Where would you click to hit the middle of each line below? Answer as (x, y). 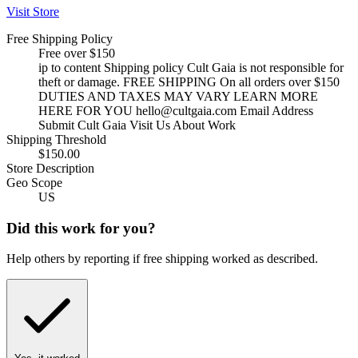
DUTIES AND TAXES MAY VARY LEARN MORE (178, 96)
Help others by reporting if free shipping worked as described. (162, 259)
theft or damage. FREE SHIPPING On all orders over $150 (189, 82)
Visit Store (33, 11)
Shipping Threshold (56, 139)
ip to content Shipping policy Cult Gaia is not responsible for (191, 67)
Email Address (275, 110)
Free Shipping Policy (60, 38)
